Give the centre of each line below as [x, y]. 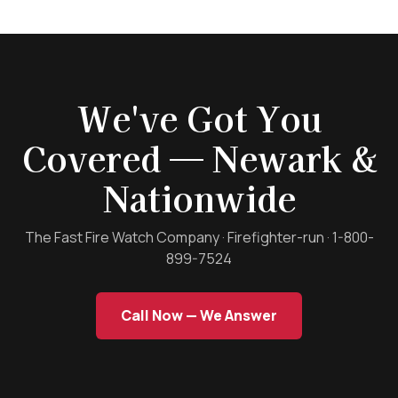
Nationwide [199, 198]
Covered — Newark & [199, 158]
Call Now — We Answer [199, 316]
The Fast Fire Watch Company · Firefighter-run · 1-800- [199, 238]
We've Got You [199, 118]
